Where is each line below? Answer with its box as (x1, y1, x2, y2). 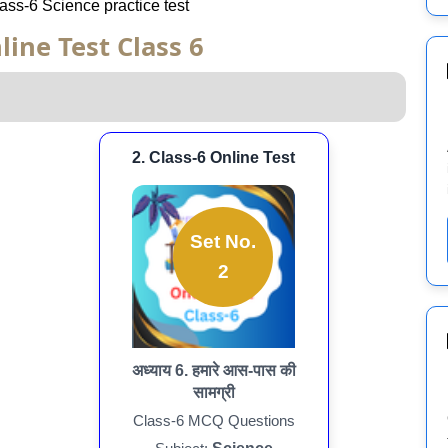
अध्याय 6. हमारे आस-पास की (131, 361, 296, 379)
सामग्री (192, 383, 235, 401)
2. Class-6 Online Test (132, 148, 296, 166)
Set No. (190, 231, 257, 253)
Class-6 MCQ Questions (132, 411, 295, 429)
